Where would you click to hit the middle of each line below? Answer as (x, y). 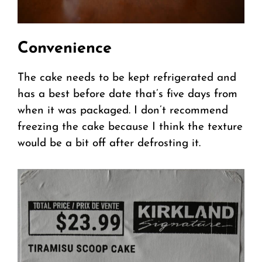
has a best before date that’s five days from (127, 95)
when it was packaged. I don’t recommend (123, 111)
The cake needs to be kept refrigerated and (127, 78)
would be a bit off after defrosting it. (109, 144)
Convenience (65, 49)
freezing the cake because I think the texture (130, 127)
